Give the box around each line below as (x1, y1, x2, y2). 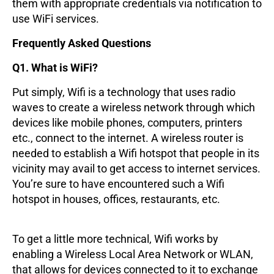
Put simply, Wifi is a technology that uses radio (12, 86, 235, 99)
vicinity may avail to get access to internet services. (12, 162, 261, 176)
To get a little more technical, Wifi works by (12, 232, 218, 246)
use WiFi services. (12, 12, 99, 26)
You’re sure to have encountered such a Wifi (12, 177, 224, 191)
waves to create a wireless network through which (12, 101, 255, 114)
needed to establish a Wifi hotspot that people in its (12, 147, 259, 160)
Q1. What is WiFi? (12, 61, 98, 75)
